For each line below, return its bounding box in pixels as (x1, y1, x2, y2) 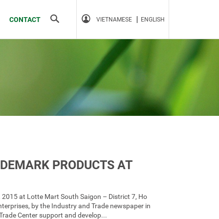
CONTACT (9, 16, 41, 23)
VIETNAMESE (96, 16, 132, 23)
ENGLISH (141, 16, 165, 23)
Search (50, 14, 77, 24)
